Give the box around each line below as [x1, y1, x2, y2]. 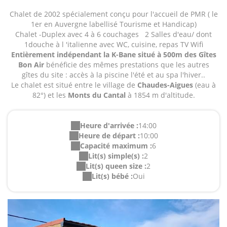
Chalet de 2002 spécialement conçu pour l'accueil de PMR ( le [9, 9, 218, 19]
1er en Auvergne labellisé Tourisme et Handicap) [30, 19, 197, 29]
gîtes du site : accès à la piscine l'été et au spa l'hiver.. [22, 70, 205, 80]
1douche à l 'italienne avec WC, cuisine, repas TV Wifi [24, 40, 203, 50]
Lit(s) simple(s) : [88, 151, 144, 161]
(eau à [193, 80, 216, 90]
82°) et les [32, 90, 66, 100]
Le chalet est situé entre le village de [11, 80, 137, 90]
